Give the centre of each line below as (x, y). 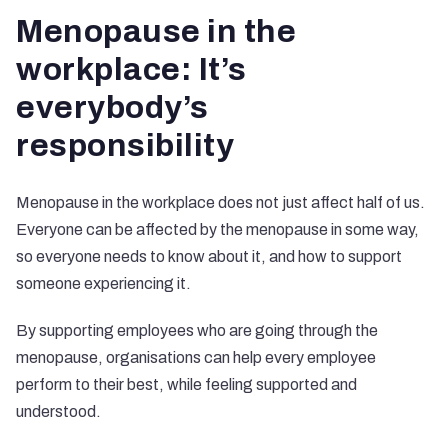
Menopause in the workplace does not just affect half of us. (220, 202)
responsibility (125, 145)
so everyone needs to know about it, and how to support (209, 256)
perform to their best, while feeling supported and (186, 384)
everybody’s (112, 107)
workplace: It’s (131, 69)
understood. (58, 411)
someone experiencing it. (103, 283)
